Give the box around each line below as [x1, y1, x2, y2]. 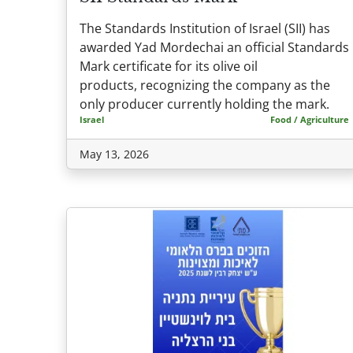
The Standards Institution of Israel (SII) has [80, 19, 330, 37]
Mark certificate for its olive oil [80, 57, 258, 75]
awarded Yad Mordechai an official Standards [80, 38, 349, 56]
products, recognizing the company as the [80, 76, 330, 94]
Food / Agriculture [270, 113, 349, 125]
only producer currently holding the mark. [80, 95, 333, 113]
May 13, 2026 [80, 146, 149, 162]
